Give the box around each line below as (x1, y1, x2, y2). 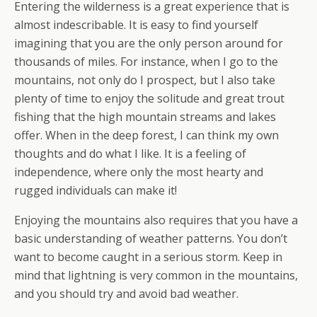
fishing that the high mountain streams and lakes (14, 109, 276, 125)
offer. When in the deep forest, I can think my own (14, 127, 279, 143)
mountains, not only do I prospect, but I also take (14, 72, 275, 88)
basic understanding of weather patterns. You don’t (14, 231, 287, 246)
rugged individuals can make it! (14, 183, 177, 198)
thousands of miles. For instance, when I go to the (14, 54, 278, 69)
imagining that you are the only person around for (14, 35, 283, 51)
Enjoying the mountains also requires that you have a (14, 212, 298, 228)
